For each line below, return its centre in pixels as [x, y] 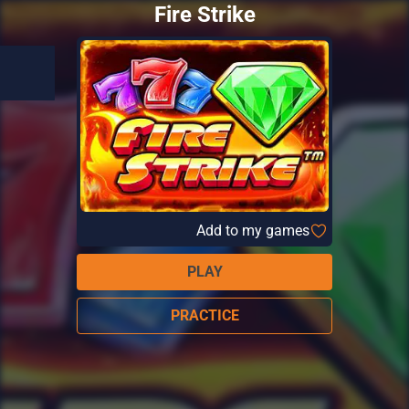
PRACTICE [204, 315]
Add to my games [253, 230]
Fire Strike [204, 15]
